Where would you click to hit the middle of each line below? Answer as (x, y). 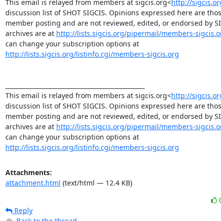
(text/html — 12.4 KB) (96, 183)
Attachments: (28, 172)
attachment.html (33, 183)
